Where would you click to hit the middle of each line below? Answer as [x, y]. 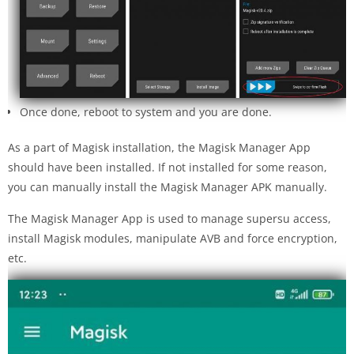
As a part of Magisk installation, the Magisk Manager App [159, 147]
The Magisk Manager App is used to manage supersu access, [169, 218]
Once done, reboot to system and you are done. [146, 111]
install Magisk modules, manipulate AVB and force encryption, [173, 238]
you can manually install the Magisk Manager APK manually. [168, 186]
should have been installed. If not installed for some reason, [168, 167]
